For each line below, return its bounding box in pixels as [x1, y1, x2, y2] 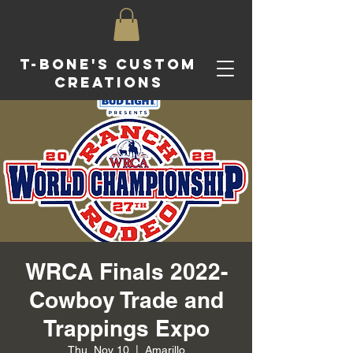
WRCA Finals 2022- [24, 258, 228, 284]
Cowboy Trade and [28, 286, 224, 313]
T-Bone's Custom [20, 54, 197, 73]
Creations [54, 72, 163, 91]
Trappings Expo [43, 314, 210, 341]
